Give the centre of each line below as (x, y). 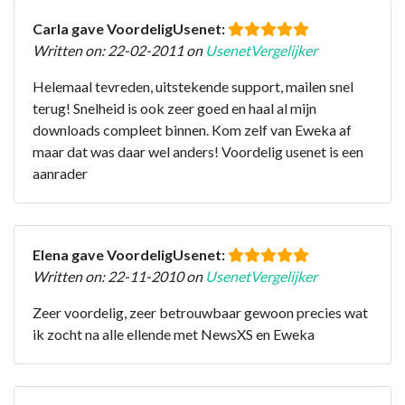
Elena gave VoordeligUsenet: (130, 254)
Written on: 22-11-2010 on (119, 276)
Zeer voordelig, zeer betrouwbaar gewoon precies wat (200, 312)
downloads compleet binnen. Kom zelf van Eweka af (192, 129)
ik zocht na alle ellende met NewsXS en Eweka (174, 334)
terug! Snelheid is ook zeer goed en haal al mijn (174, 108)
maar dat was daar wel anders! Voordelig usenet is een (198, 151)
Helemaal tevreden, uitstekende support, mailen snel (193, 86)
